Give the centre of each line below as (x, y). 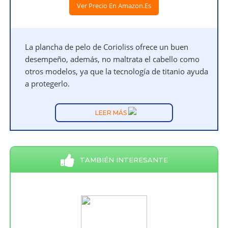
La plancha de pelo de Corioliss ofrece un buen (107, 47)
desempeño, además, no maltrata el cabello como (112, 59)
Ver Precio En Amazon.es (114, 6)
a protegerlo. (48, 84)
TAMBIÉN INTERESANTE (124, 160)
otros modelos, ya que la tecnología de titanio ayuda (117, 72)
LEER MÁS (111, 113)
